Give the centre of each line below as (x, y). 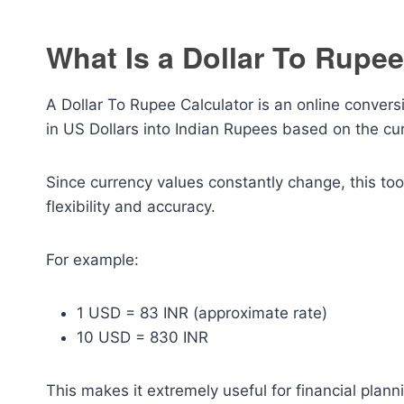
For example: (92, 260)
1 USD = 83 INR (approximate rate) (202, 313)
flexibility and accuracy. (131, 207)
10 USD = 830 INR (142, 337)
